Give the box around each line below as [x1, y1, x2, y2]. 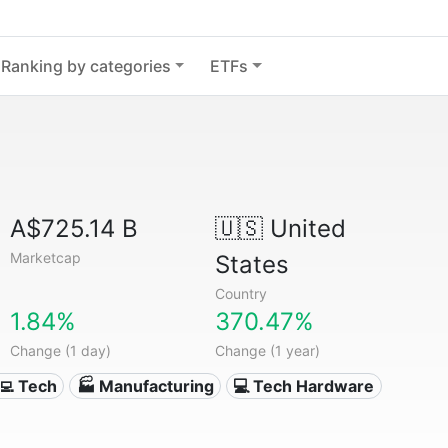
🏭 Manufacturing [76, 376, 214, 396]
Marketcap [10, 249, 82, 266]
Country [214, 285, 267, 302]
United [262, 214, 346, 243]
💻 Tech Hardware [233, 376, 375, 396]
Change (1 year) [214, 342, 320, 359]
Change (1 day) [10, 342, 112, 359]
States [214, 250, 289, 279]
